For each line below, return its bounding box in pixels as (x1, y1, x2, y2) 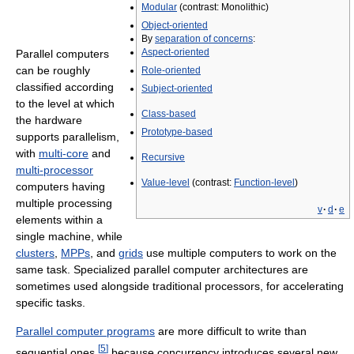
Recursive (141, 152, 185, 163)
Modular (141, 2, 177, 13)
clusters (16, 246, 55, 259)
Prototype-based (141, 126, 213, 137)
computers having (16, 179, 105, 193)
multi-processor (16, 163, 93, 176)
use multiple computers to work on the (143, 246, 337, 259)
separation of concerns (155, 33, 253, 44)
